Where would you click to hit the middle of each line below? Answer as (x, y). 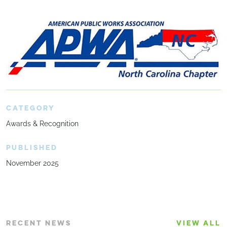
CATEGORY (31, 108)
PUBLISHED (32, 148)
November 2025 (32, 163)
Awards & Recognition (42, 124)
